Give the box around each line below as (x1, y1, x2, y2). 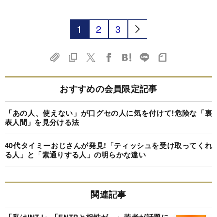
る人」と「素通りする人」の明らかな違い (5, 149, 146, 160)
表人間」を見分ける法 (5, 116, 79, 127)
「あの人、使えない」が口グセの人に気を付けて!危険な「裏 (5, 107, 212, 118)
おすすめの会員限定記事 (60, 82, 157, 95)
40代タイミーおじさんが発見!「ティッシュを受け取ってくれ (5, 140, 212, 151)
